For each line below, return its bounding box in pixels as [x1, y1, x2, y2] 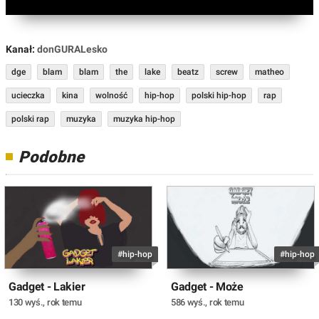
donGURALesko [37, 43, 108, 56]
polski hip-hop [192, 90, 246, 101]
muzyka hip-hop [113, 114, 175, 125]
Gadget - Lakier [9, 279, 85, 293]
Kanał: [6, 43, 35, 56]
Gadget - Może [171, 279, 244, 293]
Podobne [19, 147, 84, 167]
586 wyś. [171, 296, 206, 308]
